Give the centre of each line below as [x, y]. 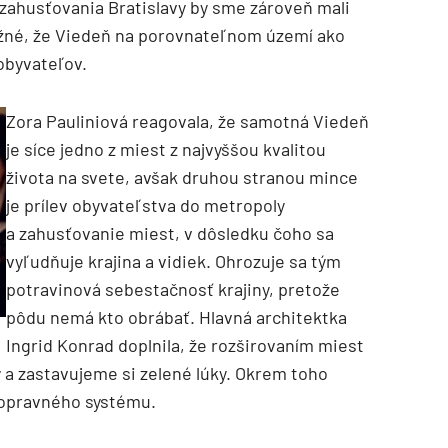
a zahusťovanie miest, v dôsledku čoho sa [170, 233]
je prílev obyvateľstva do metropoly [145, 205]
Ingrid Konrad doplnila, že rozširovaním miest [185, 345]
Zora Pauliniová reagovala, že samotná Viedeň [187, 121]
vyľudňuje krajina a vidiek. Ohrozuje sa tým [173, 261]
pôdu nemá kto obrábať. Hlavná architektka [176, 317]
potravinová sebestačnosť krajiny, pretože [173, 289]
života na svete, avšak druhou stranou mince [182, 177]
